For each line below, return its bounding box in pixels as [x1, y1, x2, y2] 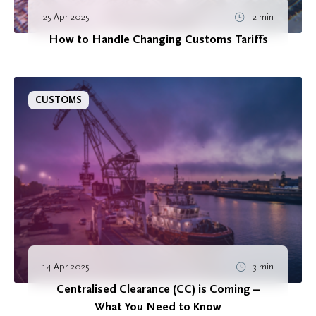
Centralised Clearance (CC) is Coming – [56, 281, 260, 296]
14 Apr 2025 [42, 260, 90, 272]
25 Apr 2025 [42, 11, 90, 23]
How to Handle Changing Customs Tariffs [48, 32, 268, 47]
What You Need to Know [95, 299, 221, 314]
